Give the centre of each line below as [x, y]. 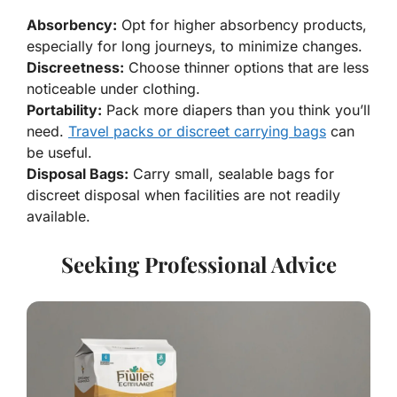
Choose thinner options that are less [246, 67]
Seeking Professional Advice [198, 264]
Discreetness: [75, 67]
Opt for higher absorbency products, [242, 24]
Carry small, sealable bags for [231, 173]
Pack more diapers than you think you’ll [236, 109]
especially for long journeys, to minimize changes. [195, 46]
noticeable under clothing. [113, 88]
